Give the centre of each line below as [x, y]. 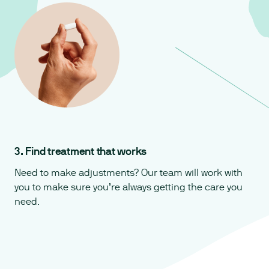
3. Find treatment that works [80, 151]
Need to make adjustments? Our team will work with [128, 173]
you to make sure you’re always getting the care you [128, 187]
